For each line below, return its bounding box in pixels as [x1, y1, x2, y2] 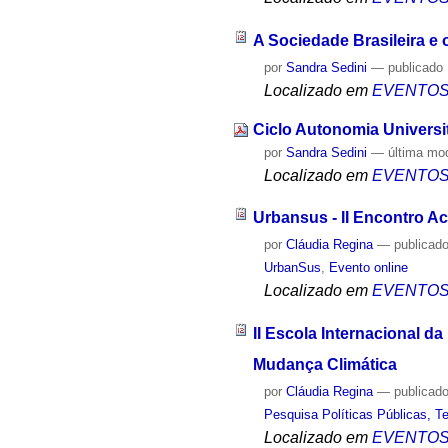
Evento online [329, 260, 409, 276]
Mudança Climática [252, 355, 397, 373]
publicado [388, 59, 444, 75]
